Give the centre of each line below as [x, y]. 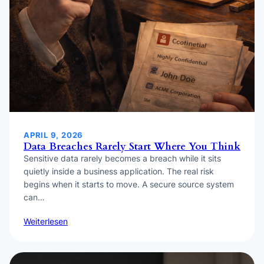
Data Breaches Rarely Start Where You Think [132, 146]
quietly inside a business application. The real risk [119, 171]
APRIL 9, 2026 [54, 135]
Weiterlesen [46, 221]
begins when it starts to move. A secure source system [129, 184]
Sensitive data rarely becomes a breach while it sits [122, 158]
